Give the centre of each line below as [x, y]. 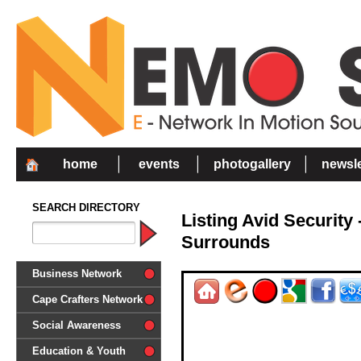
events [159, 164]
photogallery [252, 164]
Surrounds [226, 242]
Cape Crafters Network [87, 299]
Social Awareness [77, 325]
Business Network [77, 274]
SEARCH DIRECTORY [86, 207]
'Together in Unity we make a [88, 351]
